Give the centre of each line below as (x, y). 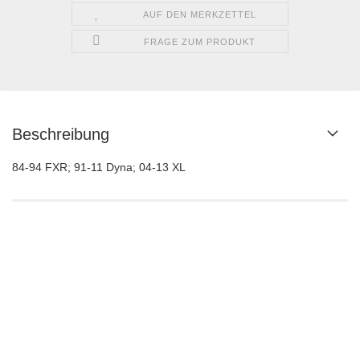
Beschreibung (61, 135)
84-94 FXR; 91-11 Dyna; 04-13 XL (99, 168)
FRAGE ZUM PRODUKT (200, 42)
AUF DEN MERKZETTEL (200, 15)
